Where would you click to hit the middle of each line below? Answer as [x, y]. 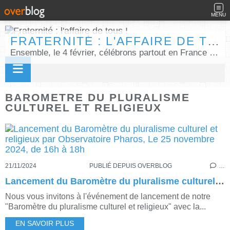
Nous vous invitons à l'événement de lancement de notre [108, 197]
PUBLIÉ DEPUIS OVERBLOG [131, 166]
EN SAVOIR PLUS [45, 224]
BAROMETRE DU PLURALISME [98, 97]
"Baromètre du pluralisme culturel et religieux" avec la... [106, 207]
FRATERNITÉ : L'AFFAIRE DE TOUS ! [213, 41]
